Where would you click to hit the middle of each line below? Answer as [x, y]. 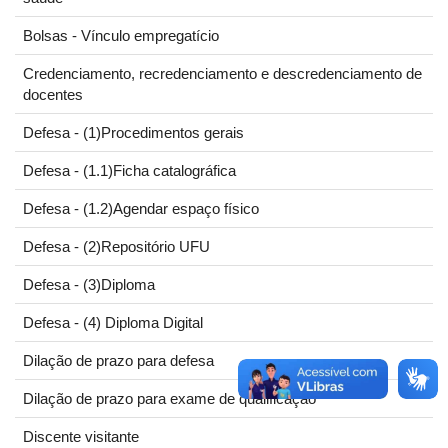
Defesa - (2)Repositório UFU [116, 246]
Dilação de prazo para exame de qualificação [169, 398]
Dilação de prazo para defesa [118, 360]
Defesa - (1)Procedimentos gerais [133, 132]
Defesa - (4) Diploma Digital [113, 322]
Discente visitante [81, 436]
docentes [53, 94]
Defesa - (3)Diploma [89, 284]
